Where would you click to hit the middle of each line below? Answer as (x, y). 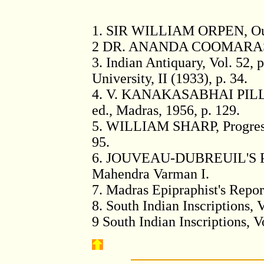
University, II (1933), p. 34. (170, 78)
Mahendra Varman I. (151, 174)
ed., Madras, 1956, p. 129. (166, 110)
